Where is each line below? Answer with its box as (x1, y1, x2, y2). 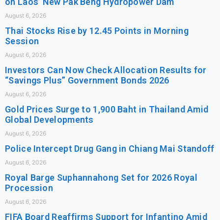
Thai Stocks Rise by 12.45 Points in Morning (5, 25, 189, 36)
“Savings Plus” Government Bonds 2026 (5, 75, 169, 85)
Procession (5, 182, 54, 193)
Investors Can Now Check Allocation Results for (5, 64, 207, 75)
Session (5, 35, 39, 46)
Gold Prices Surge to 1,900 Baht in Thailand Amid (5, 104, 209, 114)
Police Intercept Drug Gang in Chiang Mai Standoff (5, 143, 215, 154)
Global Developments (5, 114, 94, 125)
